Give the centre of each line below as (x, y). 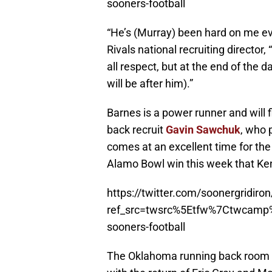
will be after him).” (150, 84)
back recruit (136, 130)
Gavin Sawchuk (203, 130)
